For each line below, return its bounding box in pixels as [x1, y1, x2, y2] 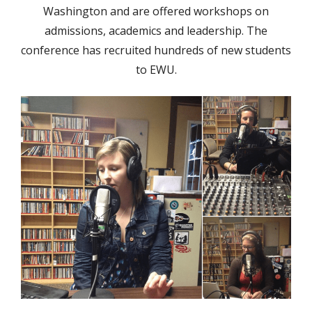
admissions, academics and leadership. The [45, 23, 267, 39]
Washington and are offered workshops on [43, 3, 269, 19]
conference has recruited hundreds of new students [21, 42, 291, 58]
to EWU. [135, 62, 177, 78]
